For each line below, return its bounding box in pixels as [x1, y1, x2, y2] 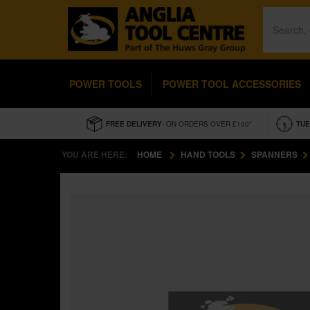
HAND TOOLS [181, 148, 235, 161]
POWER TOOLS [69, 77, 142, 91]
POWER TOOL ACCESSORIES [163, 77, 301, 91]
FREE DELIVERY [106, 118, 162, 129]
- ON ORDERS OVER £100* [162, 118, 252, 129]
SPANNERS [251, 148, 298, 161]
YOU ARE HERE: [62, 148, 127, 161]
